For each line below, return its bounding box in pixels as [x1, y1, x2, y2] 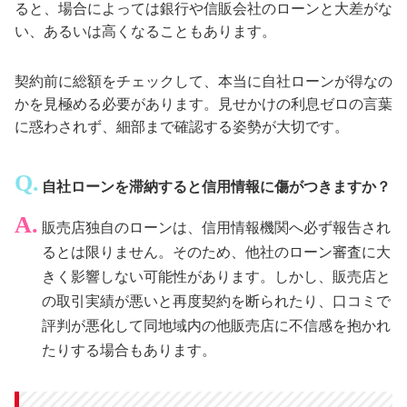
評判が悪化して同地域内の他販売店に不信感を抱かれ [42, 316, 392, 335]
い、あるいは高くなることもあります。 [15, 21, 276, 40]
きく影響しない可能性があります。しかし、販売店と [42, 267, 392, 286]
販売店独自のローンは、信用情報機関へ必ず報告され [42, 218, 392, 237]
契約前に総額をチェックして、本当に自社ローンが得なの [15, 71, 392, 90]
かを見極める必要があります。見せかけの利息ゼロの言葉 [15, 94, 392, 113]
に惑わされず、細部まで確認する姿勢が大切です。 [15, 116, 349, 135]
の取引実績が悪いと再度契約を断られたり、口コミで [42, 292, 392, 311]
